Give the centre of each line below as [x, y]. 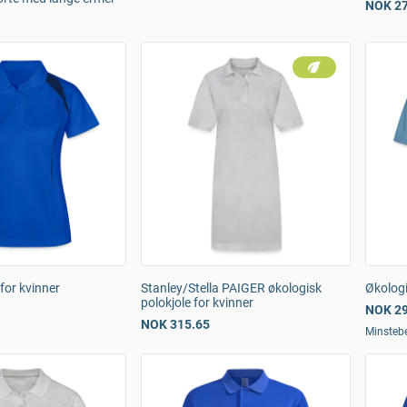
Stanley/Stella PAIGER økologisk [231, 288]
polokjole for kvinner [197, 303]
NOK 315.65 [175, 324]
